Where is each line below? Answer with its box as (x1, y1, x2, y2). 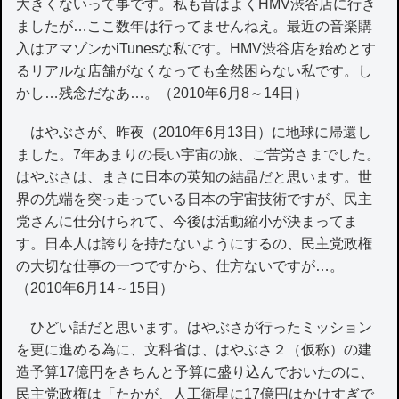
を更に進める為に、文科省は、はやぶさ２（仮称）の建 (16, 342, 373, 358)
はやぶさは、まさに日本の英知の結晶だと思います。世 (16, 168, 373, 184)
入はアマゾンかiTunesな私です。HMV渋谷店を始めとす (16, 40, 377, 56)
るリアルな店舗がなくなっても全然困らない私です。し (16, 62, 373, 78)
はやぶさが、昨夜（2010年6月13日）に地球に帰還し (16, 124, 372, 140)
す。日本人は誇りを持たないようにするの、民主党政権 (16, 235, 373, 251)
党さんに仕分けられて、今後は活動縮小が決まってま (16, 213, 359, 229)
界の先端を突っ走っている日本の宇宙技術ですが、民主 (16, 191, 373, 207)
